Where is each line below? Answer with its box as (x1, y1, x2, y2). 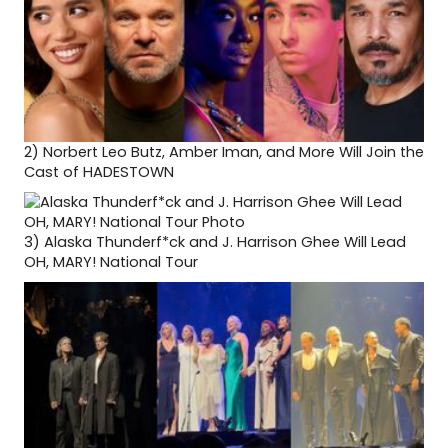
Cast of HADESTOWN (24, 161, 174, 182)
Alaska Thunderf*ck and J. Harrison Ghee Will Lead (44, 231, 406, 252)
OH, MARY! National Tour (24, 251, 198, 272)
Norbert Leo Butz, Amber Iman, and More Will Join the (43, 141, 424, 162)
